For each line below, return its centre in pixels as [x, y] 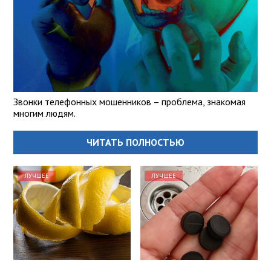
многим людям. [44, 113]
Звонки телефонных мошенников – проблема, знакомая [129, 102]
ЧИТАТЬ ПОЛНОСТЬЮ [135, 142]
